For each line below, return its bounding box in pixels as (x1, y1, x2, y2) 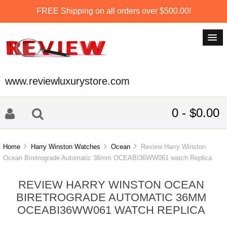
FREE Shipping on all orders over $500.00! (36, 6, 191, 15)
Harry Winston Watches (31, 143, 101, 151)
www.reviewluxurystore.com (5, 75, 130, 87)
